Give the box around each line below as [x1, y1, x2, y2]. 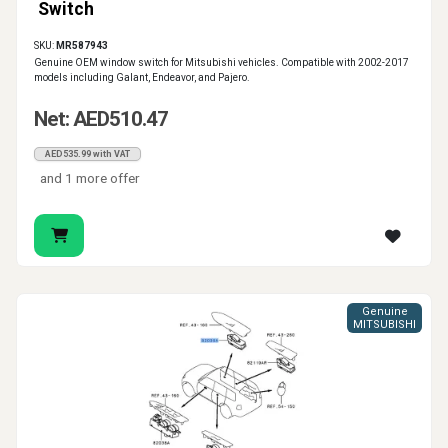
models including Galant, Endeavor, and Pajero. [34, 72, 250, 84]
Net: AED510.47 [34, 107, 168, 132]
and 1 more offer [40, 170, 141, 187]
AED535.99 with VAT [45, 149, 130, 160]
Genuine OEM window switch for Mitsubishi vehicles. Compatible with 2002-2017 [34, 57, 409, 69]
